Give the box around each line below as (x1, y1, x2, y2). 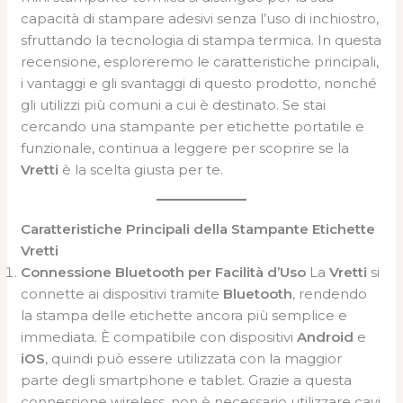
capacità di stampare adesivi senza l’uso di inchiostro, (21, 9, 380, 27)
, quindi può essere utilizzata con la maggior (45, 349, 343, 367)
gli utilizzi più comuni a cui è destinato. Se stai (21, 95, 327, 113)
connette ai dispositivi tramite (21, 284, 224, 302)
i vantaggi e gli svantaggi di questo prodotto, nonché (21, 74, 378, 92)
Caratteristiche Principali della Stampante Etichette (21, 219, 376, 237)
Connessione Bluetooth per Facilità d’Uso (21, 263, 307, 281)
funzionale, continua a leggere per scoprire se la (21, 139, 350, 157)
